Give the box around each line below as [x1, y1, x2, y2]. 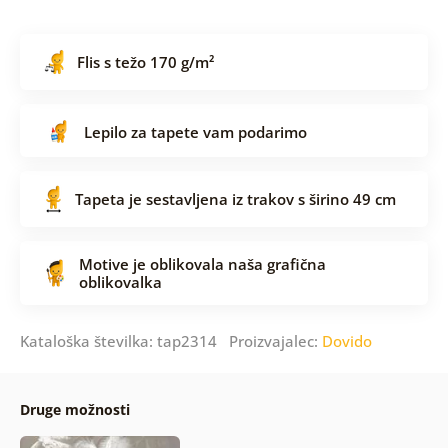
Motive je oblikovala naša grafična [78, 254, 326, 275]
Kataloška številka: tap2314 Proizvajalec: [19, 331, 322, 352]
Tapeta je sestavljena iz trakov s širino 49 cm [74, 189, 396, 210]
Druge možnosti [19, 400, 130, 420]
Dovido [321, 331, 372, 352]
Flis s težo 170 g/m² [76, 51, 214, 72]
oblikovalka [78, 272, 162, 293]
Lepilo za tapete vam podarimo [83, 121, 307, 142]
